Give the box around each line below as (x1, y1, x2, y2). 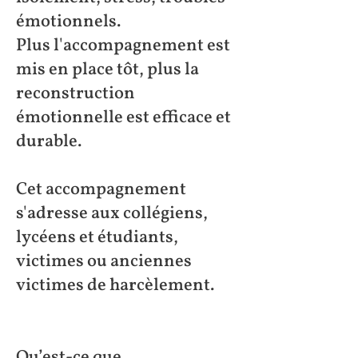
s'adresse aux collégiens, (16, 201, 208, 226)
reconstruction (16, 82, 135, 106)
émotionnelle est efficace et (16, 105, 231, 130)
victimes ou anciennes (16, 249, 192, 274)
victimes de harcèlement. (16, 273, 215, 298)
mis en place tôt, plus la (16, 58, 199, 82)
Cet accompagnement (16, 177, 186, 202)
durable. (16, 129, 82, 154)
